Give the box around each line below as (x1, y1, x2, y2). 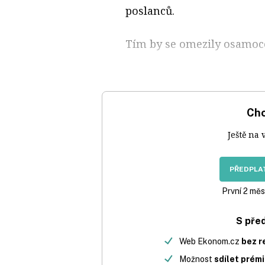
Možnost (179, 254, 214, 264)
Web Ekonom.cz (179, 236, 241, 246)
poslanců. (125, 3, 174, 18)
